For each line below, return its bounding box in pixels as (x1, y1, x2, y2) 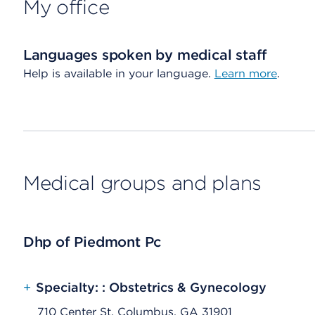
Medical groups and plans (22, 171, 262, 195)
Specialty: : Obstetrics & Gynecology (35, 280, 266, 295)
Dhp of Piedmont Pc (22, 233, 162, 250)
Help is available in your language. (22, 67, 214, 80)
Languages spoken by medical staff (22, 46, 268, 63)
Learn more (214, 67, 277, 80)
